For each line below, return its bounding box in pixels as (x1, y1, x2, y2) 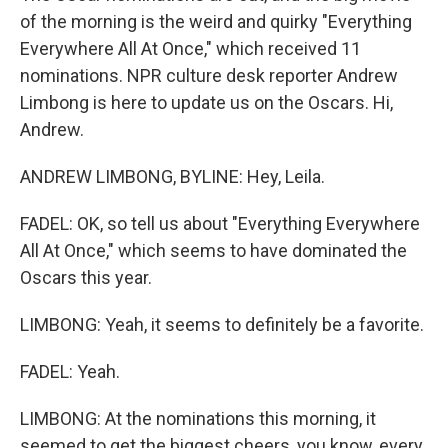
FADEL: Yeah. (20, 361, 120, 382)
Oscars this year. (20, 267, 152, 288)
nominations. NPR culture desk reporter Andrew (20, 65, 398, 86)
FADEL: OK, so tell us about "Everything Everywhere (20, 213, 420, 234)
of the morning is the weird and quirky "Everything (20, 11, 412, 32)
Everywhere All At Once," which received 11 (20, 38, 361, 59)
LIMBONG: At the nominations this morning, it (20, 408, 376, 429)
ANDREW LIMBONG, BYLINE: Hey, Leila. (20, 166, 325, 187)
